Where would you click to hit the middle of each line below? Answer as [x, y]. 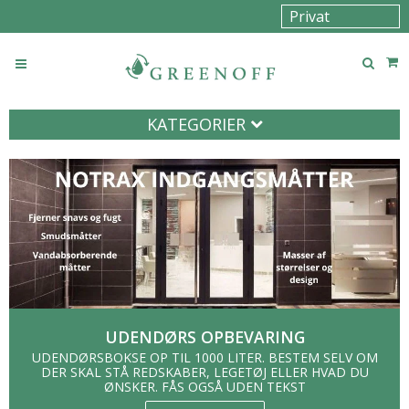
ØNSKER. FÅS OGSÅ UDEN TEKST [204, 387]
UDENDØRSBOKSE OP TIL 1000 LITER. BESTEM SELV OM [204, 358]
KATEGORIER [198, 124]
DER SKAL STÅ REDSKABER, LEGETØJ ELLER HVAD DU [204, 372]
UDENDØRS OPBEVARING [204, 336]
